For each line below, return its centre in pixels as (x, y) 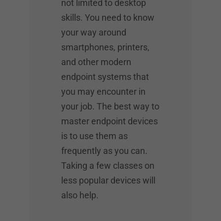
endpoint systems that (105, 76)
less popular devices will (108, 180)
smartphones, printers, (105, 47)
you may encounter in (103, 91)
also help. (80, 195)
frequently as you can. (104, 150)
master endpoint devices (110, 121)
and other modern (96, 62)
